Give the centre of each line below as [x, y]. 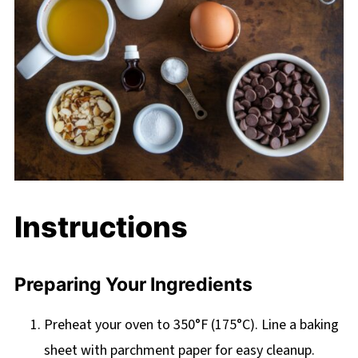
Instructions [101, 227]
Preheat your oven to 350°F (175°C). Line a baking [191, 325]
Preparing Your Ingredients [133, 285]
